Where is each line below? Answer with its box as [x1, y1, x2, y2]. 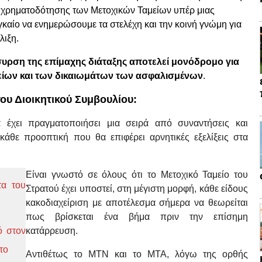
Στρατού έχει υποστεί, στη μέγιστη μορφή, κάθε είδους [26, 184, 248, 194]
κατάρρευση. [26, 226, 78, 236]
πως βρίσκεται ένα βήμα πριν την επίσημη [26, 212, 248, 222]
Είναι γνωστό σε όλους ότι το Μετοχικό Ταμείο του [26, 170, 248, 180]
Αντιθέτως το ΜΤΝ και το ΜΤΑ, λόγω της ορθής [26, 249, 248, 260]
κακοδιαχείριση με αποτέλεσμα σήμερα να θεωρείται [26, 198, 248, 208]
